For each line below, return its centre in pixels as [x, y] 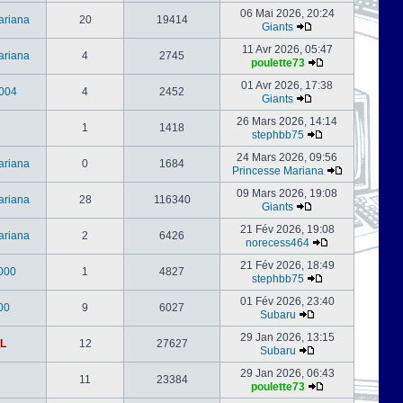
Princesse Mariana [278, 171]
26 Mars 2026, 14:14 [287, 121]
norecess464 [278, 243]
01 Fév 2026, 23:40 [287, 301]
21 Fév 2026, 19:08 [287, 229]
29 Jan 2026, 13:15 [287, 337]
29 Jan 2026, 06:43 [287, 373]
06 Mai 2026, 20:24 [287, 13]
